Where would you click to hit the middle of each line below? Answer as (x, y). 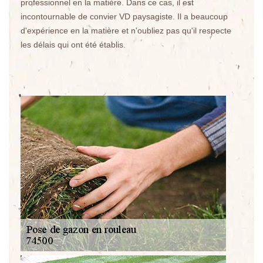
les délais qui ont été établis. (73, 45)
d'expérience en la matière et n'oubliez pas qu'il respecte (126, 31)
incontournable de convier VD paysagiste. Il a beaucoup (124, 16)
